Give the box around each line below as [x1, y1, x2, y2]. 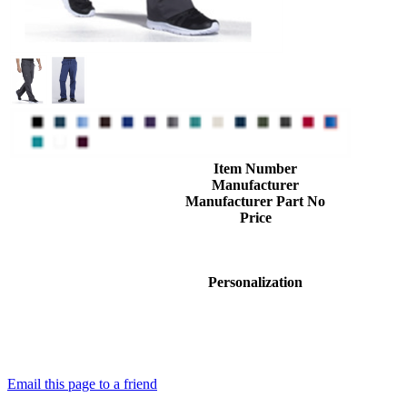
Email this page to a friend [7, 375, 157, 392]
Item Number [213, 160, 297, 176]
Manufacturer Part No [185, 193, 325, 209]
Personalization [208, 273, 303, 290]
